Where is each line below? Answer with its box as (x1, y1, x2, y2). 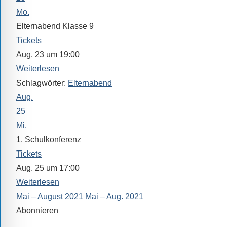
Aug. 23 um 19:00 (16, 50, 80, 59)
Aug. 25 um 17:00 (16, 164, 80, 173)
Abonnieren (16, 206, 58, 215)
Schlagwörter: (16, 79, 68, 88)
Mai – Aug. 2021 (85, 192, 143, 201)
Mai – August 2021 (16, 192, 83, 201)
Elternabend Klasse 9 (16, 22, 94, 31)
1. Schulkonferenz (16, 135, 81, 144)
